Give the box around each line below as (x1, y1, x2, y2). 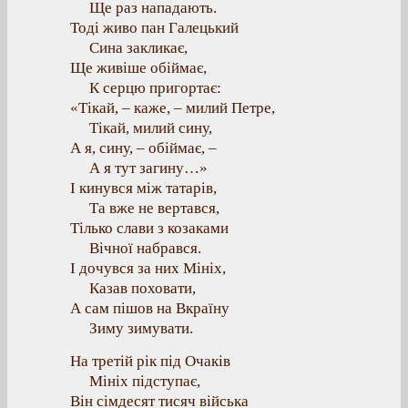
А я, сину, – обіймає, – (70, 139, 217, 157)
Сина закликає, (89, 39, 188, 56)
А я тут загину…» (89, 159, 208, 177)
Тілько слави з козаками (70, 219, 229, 237)
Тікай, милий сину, (89, 119, 212, 137)
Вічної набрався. (89, 240, 201, 257)
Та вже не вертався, (89, 199, 219, 217)
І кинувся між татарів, (70, 179, 217, 197)
